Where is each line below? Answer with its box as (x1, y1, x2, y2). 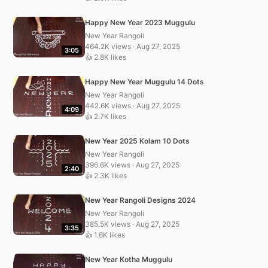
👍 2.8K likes (85, 52, 126, 62)
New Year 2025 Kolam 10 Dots (85, 136, 190, 145)
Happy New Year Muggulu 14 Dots (85, 77, 204, 86)
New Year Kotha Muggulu (85, 254, 172, 264)
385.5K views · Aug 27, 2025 (85, 219, 179, 229)
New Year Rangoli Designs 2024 (85, 195, 196, 205)
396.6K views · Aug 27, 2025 (85, 160, 179, 169)
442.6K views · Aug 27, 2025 (85, 100, 180, 110)
